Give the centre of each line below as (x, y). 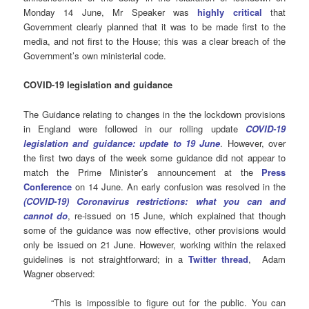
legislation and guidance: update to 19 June (122, 143)
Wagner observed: (60, 273)
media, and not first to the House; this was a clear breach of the (154, 41)
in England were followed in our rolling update (134, 128)
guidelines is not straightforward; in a (106, 259)
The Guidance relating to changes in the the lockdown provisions (154, 114)
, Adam (267, 259)
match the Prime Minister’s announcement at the (142, 172)
